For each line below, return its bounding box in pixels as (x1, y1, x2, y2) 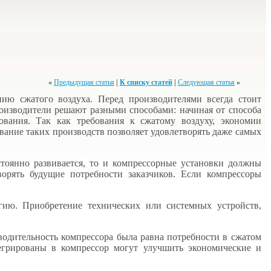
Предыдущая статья (53, 78, 114, 87)
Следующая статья (177, 78, 235, 87)
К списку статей (119, 78, 172, 87)
